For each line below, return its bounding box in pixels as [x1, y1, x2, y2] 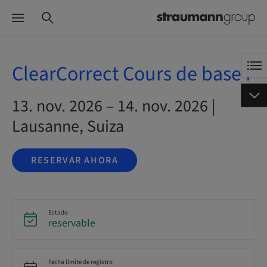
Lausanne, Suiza [12, 114, 124, 138]
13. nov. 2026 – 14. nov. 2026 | [12, 94, 216, 118]
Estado [48, 208, 68, 217]
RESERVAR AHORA [31, 154, 119, 167]
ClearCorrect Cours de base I [12, 60, 251, 89]
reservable [48, 216, 95, 231]
